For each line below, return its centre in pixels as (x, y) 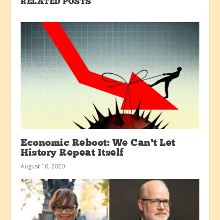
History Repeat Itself (72, 153)
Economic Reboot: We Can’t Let (98, 144)
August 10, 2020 (43, 166)
